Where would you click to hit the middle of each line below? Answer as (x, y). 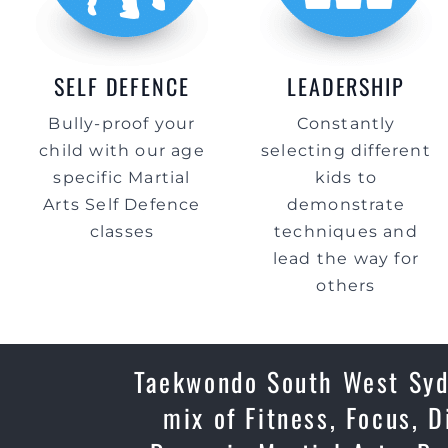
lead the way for (346, 258)
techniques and (346, 231)
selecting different (346, 150)
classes (122, 231)
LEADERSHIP (346, 86)
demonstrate (346, 204)
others (346, 285)
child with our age (122, 150)
